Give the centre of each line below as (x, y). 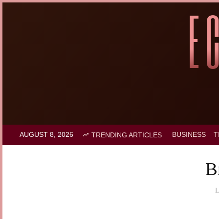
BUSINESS (189, 134)
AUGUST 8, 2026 (46, 134)
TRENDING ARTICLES (127, 135)
